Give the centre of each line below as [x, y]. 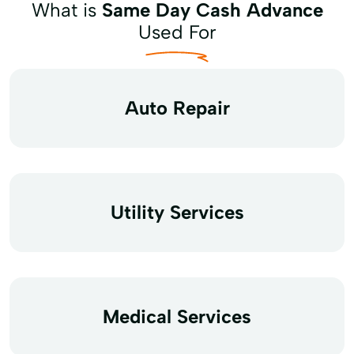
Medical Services [177, 316]
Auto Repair [177, 107]
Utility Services [177, 212]
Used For [177, 32]
